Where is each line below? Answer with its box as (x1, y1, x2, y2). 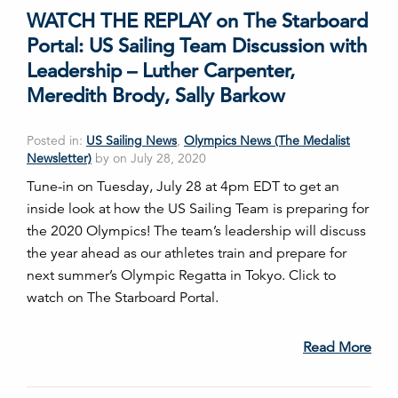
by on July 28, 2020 (92, 149, 206, 166)
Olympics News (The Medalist (184, 131, 350, 148)
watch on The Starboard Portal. (27, 288, 219, 306)
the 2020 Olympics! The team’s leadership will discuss (27, 221, 366, 240)
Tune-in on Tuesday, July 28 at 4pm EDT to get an (27, 177, 339, 195)
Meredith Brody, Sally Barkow (27, 83, 285, 107)
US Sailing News (86, 131, 177, 148)
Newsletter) (27, 149, 92, 166)
